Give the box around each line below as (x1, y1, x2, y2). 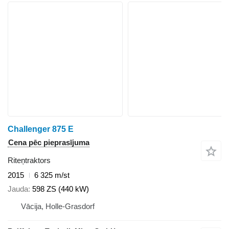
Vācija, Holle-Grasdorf (21, 201, 95, 211)
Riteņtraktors (8, 156, 51, 165)
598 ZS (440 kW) (32, 184, 89, 193)
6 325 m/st (34, 171, 70, 180)
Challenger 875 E (8, 125, 74, 134)
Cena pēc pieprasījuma (8, 138, 89, 147)
